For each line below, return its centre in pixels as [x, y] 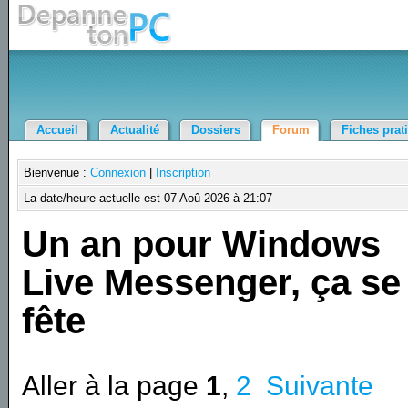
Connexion [118, 173]
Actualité [134, 130]
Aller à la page [114, 385]
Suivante [320, 385]
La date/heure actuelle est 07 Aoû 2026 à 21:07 [148, 198]
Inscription [184, 173]
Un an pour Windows [202, 244]
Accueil [57, 130]
